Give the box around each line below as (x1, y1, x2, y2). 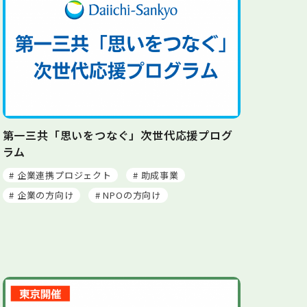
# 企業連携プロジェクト (9, 168, 112, 182)
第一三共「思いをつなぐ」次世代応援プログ (2, 126, 233, 143)
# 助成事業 (133, 168, 179, 182)
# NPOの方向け (95, 188, 162, 202)
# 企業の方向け (9, 188, 74, 202)
